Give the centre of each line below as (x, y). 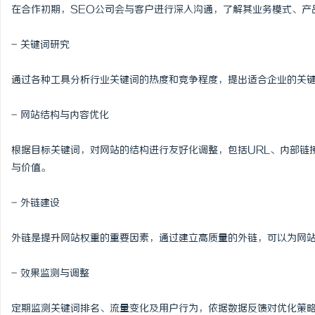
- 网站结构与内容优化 (60, 116)
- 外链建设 (36, 204)
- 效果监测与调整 (50, 274)
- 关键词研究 (40, 45)
